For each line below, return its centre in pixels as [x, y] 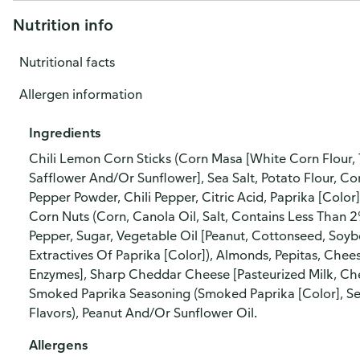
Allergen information [81, 94]
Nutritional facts [67, 62]
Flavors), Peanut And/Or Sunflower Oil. [143, 313]
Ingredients [65, 133]
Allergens [58, 345]
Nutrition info [63, 25]
